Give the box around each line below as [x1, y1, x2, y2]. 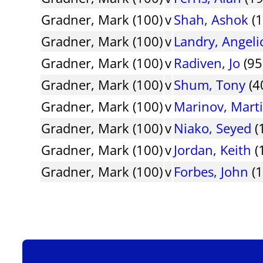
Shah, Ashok [174, 10, 249, 28]
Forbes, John [174, 162, 249, 180]
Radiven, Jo [174, 53, 241, 72]
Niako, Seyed [174, 119, 252, 137]
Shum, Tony [174, 75, 246, 93]
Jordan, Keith [174, 140, 252, 159]
